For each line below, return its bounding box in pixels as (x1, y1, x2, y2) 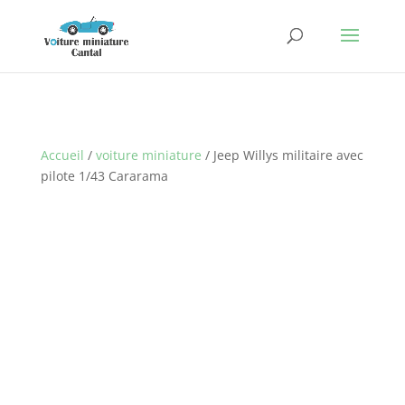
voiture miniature (95, 146, 202, 164)
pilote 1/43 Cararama (40, 167, 168, 184)
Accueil (40, 146, 84, 164)
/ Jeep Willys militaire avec (201, 146, 363, 164)
